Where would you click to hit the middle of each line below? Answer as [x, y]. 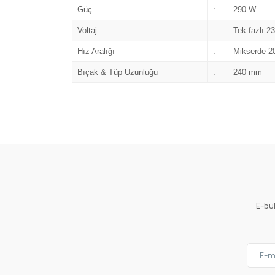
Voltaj [87, 30]
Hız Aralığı [96, 51]
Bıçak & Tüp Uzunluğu [117, 72]
